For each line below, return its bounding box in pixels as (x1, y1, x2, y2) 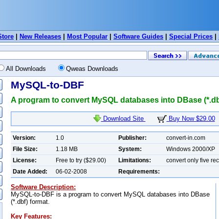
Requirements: (118, 168, 160, 175)
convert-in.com (166, 134, 205, 141)
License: (13, 156, 37, 164)
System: (118, 145, 142, 153)
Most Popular (67, 33, 108, 40)
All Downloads (6, 65, 56, 72)
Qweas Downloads (66, 65, 118, 72)
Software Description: (11, 183, 76, 191)
